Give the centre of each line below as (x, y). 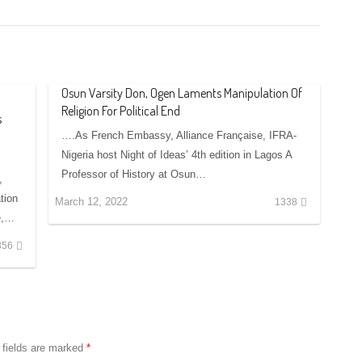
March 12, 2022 (92, 201)
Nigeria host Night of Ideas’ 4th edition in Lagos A (177, 154)
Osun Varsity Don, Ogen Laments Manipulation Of (182, 93)
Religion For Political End (121, 110)
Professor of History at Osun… (134, 174)
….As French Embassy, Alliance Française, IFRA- (179, 135)
